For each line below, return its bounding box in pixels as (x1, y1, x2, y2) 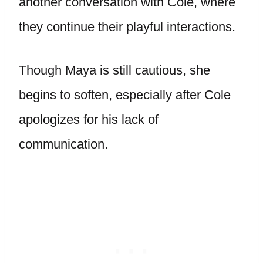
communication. (19, 137, 108, 151)
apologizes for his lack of (19, 112, 159, 127)
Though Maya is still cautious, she (19, 63, 210, 77)
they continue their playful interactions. (19, 19, 235, 34)
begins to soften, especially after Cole (19, 87, 231, 102)
